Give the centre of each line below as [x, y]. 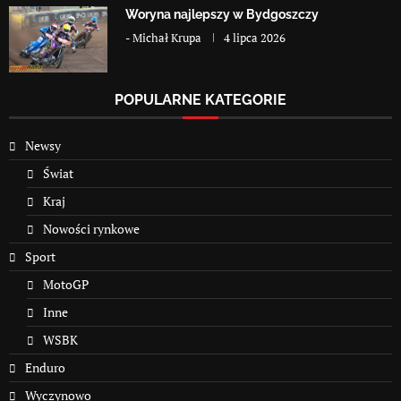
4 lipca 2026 [255, 38]
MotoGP [66, 284]
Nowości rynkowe [91, 228]
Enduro [45, 367]
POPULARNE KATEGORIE [200, 99]
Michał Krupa [167, 38]
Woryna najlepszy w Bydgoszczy [222, 15]
